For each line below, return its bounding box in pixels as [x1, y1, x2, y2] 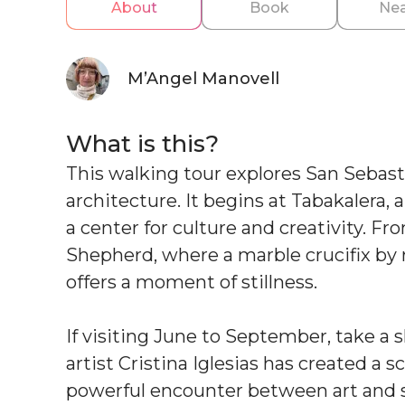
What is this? [66, 128, 219, 158]
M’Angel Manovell [127, 68, 279, 89]
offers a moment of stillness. [66, 270, 317, 293]
